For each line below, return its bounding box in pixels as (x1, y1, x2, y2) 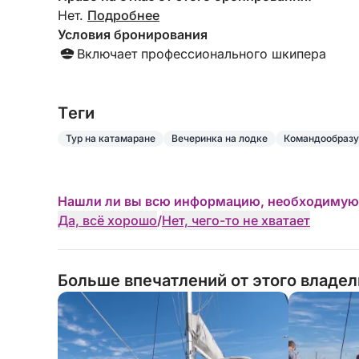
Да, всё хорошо (58, 212, 157, 228)
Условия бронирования (58, 26, 208, 42)
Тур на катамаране (66, 132, 155, 144)
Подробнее (87, 7, 159, 23)
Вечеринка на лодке (171, 132, 268, 144)
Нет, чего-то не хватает (162, 212, 310, 228)
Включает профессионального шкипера (77, 46, 326, 62)
